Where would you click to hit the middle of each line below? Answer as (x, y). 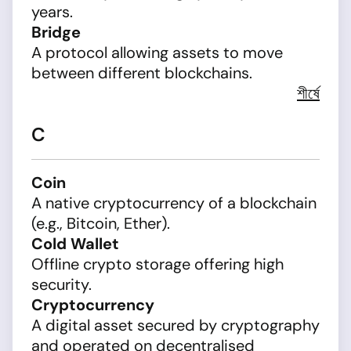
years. (52, 12)
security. (62, 284)
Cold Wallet (75, 244)
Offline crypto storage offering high (157, 264)
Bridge (56, 32)
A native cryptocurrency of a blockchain (174, 203)
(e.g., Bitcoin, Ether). (101, 223)
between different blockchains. (142, 73)
